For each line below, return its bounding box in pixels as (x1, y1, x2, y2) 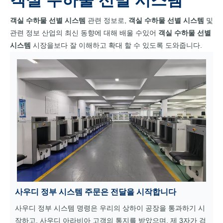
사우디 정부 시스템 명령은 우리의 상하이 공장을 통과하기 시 (15, 204, 205, 212)
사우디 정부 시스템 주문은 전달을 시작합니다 (15, 188, 176, 196)
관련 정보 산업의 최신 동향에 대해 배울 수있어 (10, 29, 158, 37)
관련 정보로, (86, 16, 128, 24)
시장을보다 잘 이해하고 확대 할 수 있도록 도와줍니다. (31, 41, 202, 49)
